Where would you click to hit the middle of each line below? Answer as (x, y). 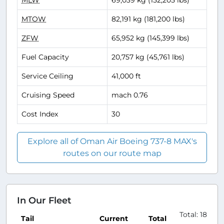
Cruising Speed (48, 95)
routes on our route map (112, 153)
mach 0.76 (130, 95)
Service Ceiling (47, 76)
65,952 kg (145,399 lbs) (150, 38)
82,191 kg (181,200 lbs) (148, 19)
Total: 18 (193, 215)
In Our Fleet (44, 200)
